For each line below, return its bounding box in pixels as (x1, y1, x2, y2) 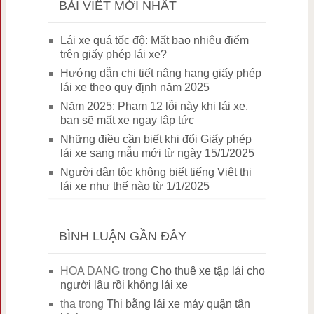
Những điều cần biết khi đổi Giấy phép (60, 133, 252, 146)
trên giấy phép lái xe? (60, 48, 167, 61)
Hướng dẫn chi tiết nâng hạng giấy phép (60, 67, 261, 80)
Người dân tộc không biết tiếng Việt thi (60, 166, 252, 179)
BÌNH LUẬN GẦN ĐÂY (58, 229, 186, 244)
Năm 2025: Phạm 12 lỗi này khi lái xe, (60, 100, 248, 113)
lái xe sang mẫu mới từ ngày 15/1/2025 (60, 147, 254, 160)
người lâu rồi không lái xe (60, 279, 188, 292)
